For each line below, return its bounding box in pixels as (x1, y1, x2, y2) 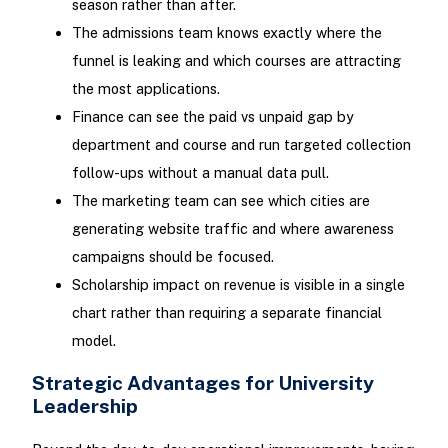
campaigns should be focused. (71, 247, 274, 265)
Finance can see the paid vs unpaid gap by (71, 107, 354, 125)
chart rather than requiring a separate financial (71, 303, 382, 321)
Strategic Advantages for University (31, 370, 374, 394)
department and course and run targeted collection (71, 135, 411, 153)
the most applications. (71, 79, 220, 97)
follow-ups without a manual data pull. (71, 163, 329, 181)
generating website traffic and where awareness (71, 219, 394, 237)
